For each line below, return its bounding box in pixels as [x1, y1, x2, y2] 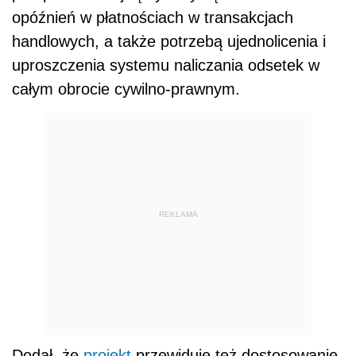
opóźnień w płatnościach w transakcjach [12, 9, 293, 27]
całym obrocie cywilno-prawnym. [12, 80, 240, 99]
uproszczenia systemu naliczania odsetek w [12, 56, 319, 75]
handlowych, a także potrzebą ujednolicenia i [12, 33, 326, 51]
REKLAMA [158, 209, 198, 219]
